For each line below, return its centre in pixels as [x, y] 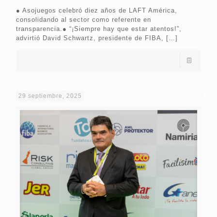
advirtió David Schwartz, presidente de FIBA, [90, 38]
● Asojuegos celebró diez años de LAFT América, [97, 11]
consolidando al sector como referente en [84, 20]
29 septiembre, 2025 [50, 96]
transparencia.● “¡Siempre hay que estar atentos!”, [99, 29]
